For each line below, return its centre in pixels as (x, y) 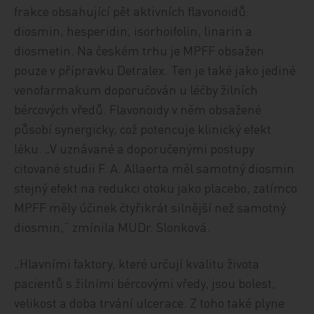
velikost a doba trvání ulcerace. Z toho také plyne (150, 302)
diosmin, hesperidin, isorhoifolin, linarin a (134, 30)
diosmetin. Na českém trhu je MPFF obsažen (139, 50)
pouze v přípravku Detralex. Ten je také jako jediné (155, 70)
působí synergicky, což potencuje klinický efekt (143, 129)
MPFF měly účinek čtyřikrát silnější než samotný (150, 207)
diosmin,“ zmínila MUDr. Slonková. (112, 227)
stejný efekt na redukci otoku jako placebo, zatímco (156, 187)
